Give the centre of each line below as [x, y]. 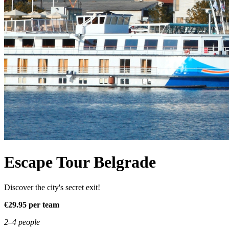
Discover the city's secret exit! [52, 187]
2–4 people [22, 222]
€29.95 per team [32, 204]
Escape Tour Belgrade [80, 162]
